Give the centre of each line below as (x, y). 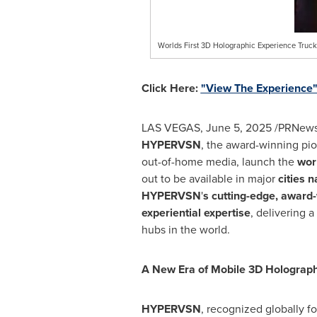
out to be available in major (208, 179)
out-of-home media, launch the (219, 162)
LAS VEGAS (171, 128)
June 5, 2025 (238, 128)
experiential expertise (196, 213)
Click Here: (171, 88)
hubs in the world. (185, 230)
